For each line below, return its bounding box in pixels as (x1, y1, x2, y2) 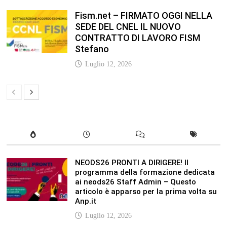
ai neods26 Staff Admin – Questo (74, 177, 196, 186)
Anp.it (74, 196, 96, 206)
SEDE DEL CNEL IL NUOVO (74, 21, 181, 32)
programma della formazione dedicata (74, 167, 215, 177)
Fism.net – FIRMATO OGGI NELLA (74, 10, 212, 21)
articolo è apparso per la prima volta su (74, 186, 217, 196)
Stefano (74, 43, 109, 54)
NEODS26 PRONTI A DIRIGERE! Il (74, 158, 188, 167)
